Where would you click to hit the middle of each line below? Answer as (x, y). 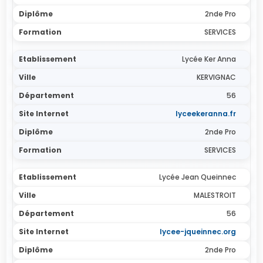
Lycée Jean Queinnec (197, 177)
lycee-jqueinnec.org (198, 232)
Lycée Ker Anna (209, 59)
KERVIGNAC (216, 77)
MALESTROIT (215, 195)
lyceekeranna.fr (205, 114)
